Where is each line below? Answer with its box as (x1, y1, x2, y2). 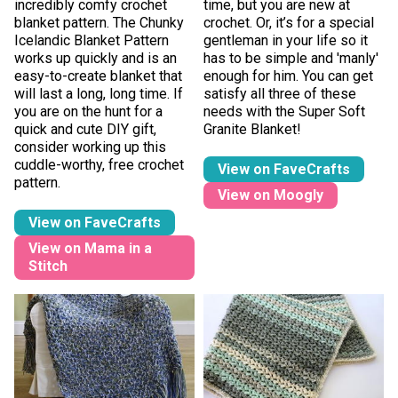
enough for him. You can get (203, 67, 373, 84)
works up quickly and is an (13, 49, 177, 67)
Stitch (28, 258, 68, 275)
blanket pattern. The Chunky (13, 13, 184, 31)
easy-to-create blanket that (13, 67, 182, 84)
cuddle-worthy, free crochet (13, 155, 184, 173)
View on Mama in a (28, 240, 152, 258)
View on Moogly (218, 187, 323, 204)
